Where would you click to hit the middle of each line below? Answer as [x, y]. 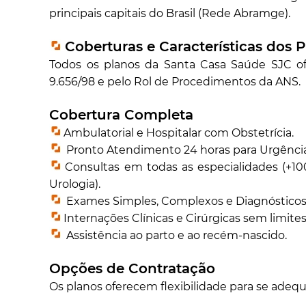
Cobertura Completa [122, 115]
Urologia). [75, 184]
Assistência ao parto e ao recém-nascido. [174, 236]
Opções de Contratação [133, 269]
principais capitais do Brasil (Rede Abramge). [170, 14]
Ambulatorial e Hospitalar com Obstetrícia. [178, 133]
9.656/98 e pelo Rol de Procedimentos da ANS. [175, 82]
